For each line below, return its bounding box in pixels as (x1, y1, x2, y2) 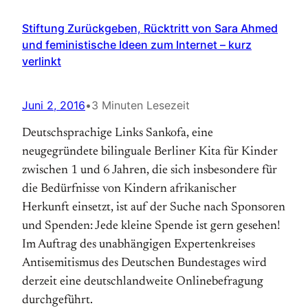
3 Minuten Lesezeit (91, 98, 190, 112)
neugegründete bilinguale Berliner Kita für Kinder (22, 146, 278, 158)
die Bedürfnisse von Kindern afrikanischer (22, 183, 236, 195)
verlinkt (22, 54, 61, 68)
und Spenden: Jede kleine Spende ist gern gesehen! (22, 220, 280, 232)
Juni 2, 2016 (22, 98, 85, 112)
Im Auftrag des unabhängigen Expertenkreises (22, 239, 255, 251)
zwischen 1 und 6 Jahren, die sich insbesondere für (22, 164, 277, 177)
